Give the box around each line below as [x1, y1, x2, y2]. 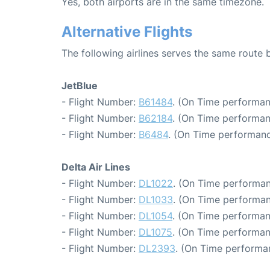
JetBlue [61, 79, 98, 92]
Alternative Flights [61, 22, 192, 40]
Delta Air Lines [61, 160, 130, 173]
